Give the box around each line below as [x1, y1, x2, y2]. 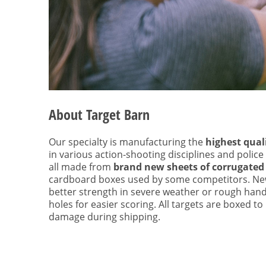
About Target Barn [49, 104, 150, 125]
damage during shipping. [49, 210, 160, 223]
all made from [49, 160, 113, 173]
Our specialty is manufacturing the [49, 135, 205, 148]
